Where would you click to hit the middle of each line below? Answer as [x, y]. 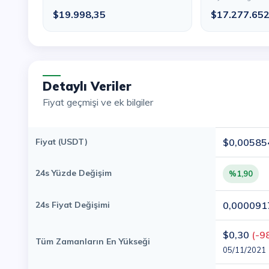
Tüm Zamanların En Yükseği [93, 241]
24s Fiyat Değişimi [73, 205]
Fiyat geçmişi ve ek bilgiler [101, 102]
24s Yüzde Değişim [74, 173]
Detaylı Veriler [92, 86]
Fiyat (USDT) [62, 142]
